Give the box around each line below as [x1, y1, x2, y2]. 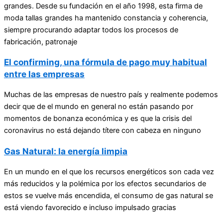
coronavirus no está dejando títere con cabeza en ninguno [4, 126, 201, 135]
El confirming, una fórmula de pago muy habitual [4, 57, 207, 68]
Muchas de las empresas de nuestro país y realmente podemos [4, 90, 218, 100]
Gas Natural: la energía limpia [4, 145, 127, 156]
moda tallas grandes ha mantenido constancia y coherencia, [4, 13, 208, 23]
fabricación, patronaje [4, 37, 77, 47]
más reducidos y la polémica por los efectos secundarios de [4, 179, 206, 188]
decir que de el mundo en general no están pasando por [4, 102, 193, 111]
